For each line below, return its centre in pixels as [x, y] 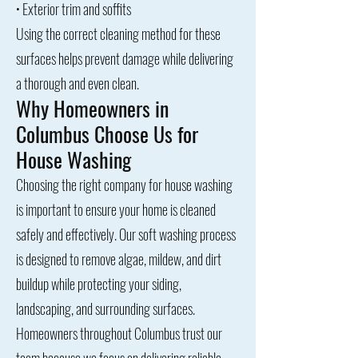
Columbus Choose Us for [107, 134]
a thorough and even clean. [78, 83]
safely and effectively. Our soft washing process [126, 234]
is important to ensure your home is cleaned [116, 209]
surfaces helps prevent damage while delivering [125, 58]
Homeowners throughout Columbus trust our [119, 333]
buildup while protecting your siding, [99, 284]
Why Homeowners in [92, 108]
